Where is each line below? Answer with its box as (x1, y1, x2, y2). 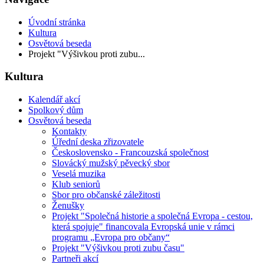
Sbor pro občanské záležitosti (52, 190, 160, 200)
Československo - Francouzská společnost (52, 147, 209, 158)
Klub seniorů (52, 179, 100, 190)
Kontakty (52, 126, 87, 137)
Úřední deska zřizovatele (52, 137, 144, 147)
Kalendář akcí (28, 94, 80, 105)
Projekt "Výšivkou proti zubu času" (52, 243, 184, 253)
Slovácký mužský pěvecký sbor (52, 158, 170, 169)
